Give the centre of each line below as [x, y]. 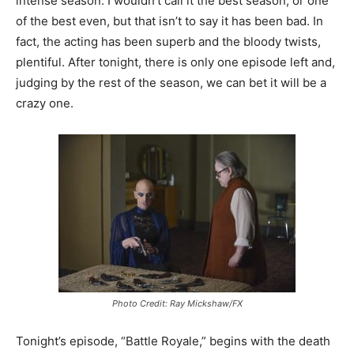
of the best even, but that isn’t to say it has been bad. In [169, 21]
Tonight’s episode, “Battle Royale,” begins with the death [173, 341]
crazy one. [45, 103]
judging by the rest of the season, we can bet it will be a [171, 83]
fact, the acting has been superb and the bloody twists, [168, 41]
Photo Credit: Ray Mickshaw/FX [177, 303]
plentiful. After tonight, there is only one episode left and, [175, 62]
